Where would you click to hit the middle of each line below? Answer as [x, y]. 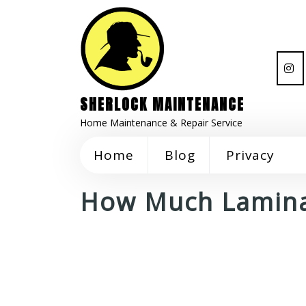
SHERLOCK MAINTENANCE [162, 105]
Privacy [250, 155]
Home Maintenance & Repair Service [161, 123]
